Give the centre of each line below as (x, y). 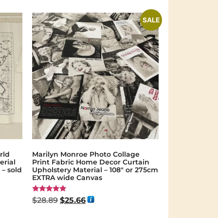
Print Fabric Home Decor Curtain (91, 162)
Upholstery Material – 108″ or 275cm (95, 170)
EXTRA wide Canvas (67, 177)
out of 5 (45, 210)
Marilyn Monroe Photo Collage (86, 154)
